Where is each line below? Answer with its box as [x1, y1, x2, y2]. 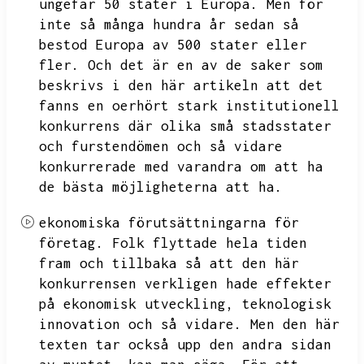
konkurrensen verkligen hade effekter [39, 275, 331, 292]
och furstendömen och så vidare [39, 138, 283, 154]
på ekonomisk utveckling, [39, 296, 234, 312]
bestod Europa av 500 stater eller [39, 37, 307, 53]
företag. [39, 235, 104, 251]
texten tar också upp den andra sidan [39, 336, 331, 353]
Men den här [250, 316, 340, 332]
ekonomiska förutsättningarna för [39, 214, 299, 231]
